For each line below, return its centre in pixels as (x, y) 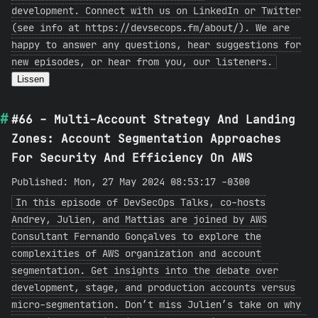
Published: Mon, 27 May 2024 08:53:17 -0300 (131, 182)
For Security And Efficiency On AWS (132, 158)
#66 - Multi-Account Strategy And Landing (153, 119)
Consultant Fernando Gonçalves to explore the (136, 236)
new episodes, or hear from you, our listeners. (142, 62)
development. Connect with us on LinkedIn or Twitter (156, 11)
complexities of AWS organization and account (136, 253)
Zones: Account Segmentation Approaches (146, 138)
